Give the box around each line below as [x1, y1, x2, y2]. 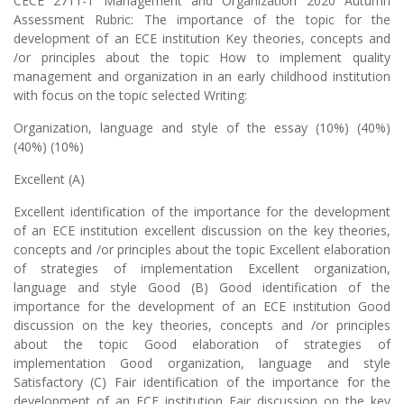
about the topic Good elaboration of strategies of [14, 335, 390, 353]
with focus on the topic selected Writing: [14, 87, 247, 105]
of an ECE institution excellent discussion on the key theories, [14, 222, 390, 240]
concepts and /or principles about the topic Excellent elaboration [14, 241, 390, 259]
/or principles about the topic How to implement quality [14, 49, 390, 67]
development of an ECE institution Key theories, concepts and [14, 30, 390, 48]
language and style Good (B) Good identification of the [14, 279, 390, 297]
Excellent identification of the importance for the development [14, 203, 390, 221]
